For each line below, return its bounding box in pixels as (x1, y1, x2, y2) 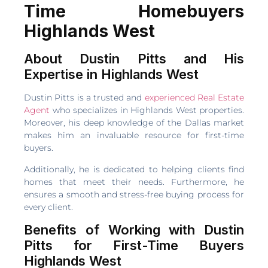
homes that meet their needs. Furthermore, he (24, 176, 244, 187)
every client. (24, 201, 73, 212)
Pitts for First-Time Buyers (24, 237, 244, 254)
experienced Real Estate (144, 92, 244, 103)
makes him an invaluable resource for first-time (24, 130, 244, 141)
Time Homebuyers (24, 1, 244, 22)
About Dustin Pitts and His (24, 51, 244, 67)
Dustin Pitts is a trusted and (24, 92, 145, 103)
